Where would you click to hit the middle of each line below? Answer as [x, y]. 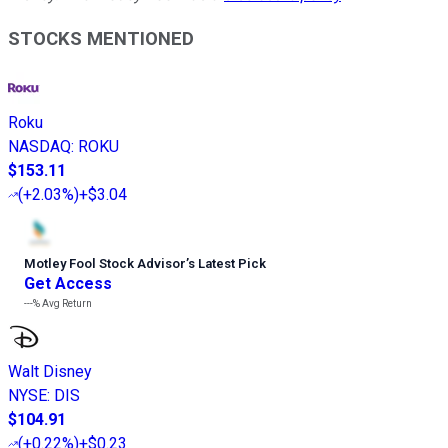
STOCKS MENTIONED [101, 39]
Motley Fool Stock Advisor [105, 264]
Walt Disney [50, 372]
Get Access [68, 284]
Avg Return [66, 304]
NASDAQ [39, 147]
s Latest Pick [227, 264]
